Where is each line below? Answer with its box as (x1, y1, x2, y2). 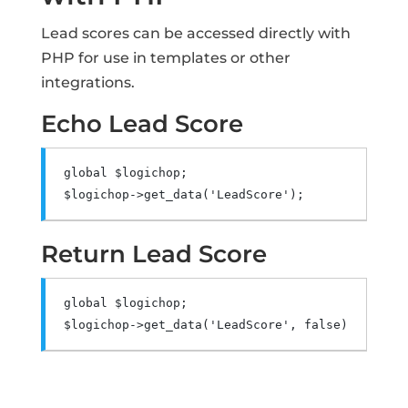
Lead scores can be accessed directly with (40, 24, 351, 42)
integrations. (40, 73, 135, 91)
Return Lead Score (40, 239, 267, 269)
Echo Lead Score (40, 108, 243, 138)
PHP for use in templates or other (40, 48, 291, 66)
